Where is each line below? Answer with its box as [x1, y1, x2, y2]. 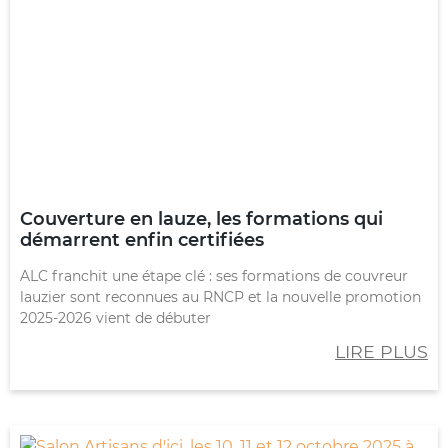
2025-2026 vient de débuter [20, 308, 211, 327]
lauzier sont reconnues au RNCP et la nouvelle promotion [20, 287, 421, 306]
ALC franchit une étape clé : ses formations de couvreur [20, 266, 408, 285]
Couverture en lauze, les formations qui [20, 207, 383, 230]
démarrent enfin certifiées [20, 228, 264, 251]
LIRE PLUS [335, 340, 428, 362]
